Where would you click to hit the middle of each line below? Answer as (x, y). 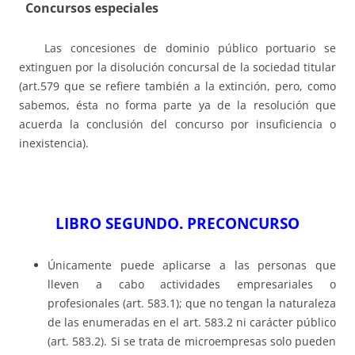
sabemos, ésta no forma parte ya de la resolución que (177, 105)
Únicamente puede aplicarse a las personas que (192, 265)
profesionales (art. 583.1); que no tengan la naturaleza (192, 303)
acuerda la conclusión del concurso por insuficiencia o (177, 124)
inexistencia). (54, 143)
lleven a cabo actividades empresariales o (192, 284)
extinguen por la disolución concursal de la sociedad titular (177, 67)
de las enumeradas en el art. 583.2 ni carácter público (192, 323)
